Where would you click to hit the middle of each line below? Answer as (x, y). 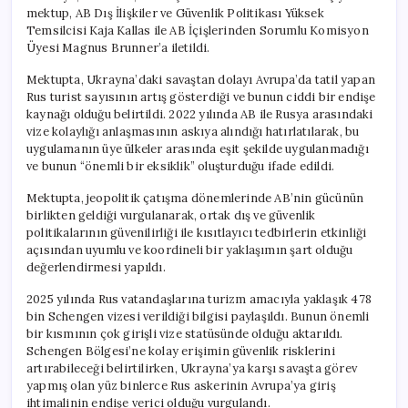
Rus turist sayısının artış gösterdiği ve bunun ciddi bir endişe (201, 97)
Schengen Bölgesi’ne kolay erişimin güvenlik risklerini (181, 351)
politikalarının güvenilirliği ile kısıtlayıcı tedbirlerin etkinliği (197, 232)
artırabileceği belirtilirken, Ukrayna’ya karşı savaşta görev (192, 368)
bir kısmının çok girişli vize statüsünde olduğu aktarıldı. (185, 333)
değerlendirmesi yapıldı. (96, 267)
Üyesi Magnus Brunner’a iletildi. (118, 47)
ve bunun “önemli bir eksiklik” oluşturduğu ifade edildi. (181, 166)
